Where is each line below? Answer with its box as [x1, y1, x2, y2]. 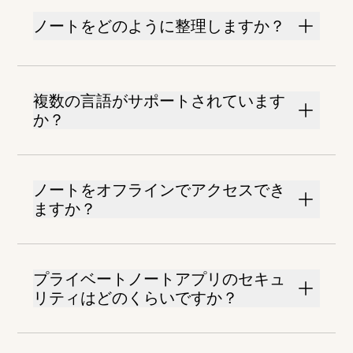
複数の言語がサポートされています [33, 91, 286, 111]
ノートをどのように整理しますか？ [33, 17, 286, 36]
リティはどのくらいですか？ [33, 288, 239, 308]
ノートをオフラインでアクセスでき [33, 180, 286, 200]
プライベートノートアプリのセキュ [33, 269, 286, 289]
